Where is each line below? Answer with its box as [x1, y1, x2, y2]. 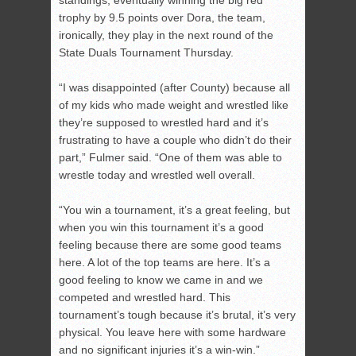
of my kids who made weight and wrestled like [59, 99, 288, 112]
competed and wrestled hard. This [59, 291, 230, 304]
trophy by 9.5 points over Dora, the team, [59, 11, 265, 25]
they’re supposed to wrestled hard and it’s [59, 116, 269, 130]
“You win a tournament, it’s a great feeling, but [59, 203, 290, 217]
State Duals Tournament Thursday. [59, 46, 234, 60]
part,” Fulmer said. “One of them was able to [59, 151, 282, 164]
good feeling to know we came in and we [59, 273, 263, 287]
